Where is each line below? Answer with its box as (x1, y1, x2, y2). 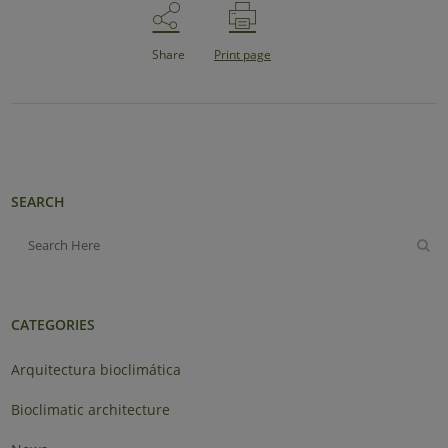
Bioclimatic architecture (11, 399, 171, 419)
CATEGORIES (11, 314, 96, 334)
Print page (214, 45, 271, 63)
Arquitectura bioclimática (11, 359, 182, 379)
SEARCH (11, 191, 66, 211)
